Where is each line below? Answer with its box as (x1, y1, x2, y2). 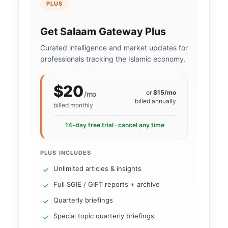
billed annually (135, 97, 176, 105)
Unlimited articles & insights (53, 164, 141, 173)
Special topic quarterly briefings (53, 212, 154, 220)
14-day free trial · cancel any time (65, 121, 164, 129)
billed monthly (53, 101, 93, 109)
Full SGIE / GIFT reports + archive (53, 180, 160, 188)
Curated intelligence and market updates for (40, 43, 188, 52)
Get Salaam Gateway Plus (40, 25, 166, 38)
